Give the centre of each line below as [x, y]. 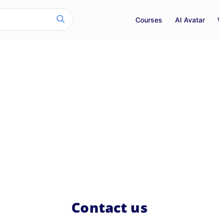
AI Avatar [190, 20]
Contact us [109, 207]
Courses [149, 20]
